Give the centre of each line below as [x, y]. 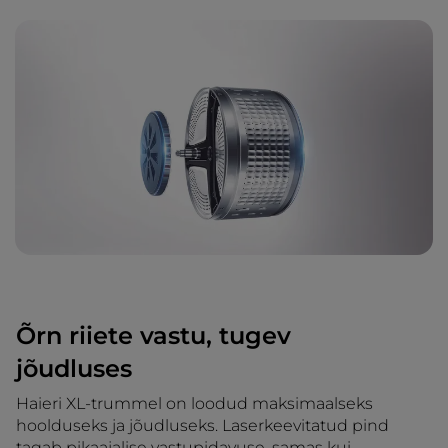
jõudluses [74, 368]
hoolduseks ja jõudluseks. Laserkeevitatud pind [202, 425]
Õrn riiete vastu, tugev [153, 335]
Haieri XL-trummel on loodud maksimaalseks [194, 403]
